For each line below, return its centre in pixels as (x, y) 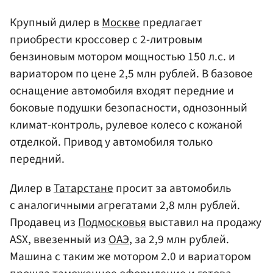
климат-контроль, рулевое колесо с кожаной (126, 125)
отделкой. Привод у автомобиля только (111, 142)
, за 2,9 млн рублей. (179, 239)
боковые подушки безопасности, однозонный (129, 108)
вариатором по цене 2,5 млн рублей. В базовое (131, 74)
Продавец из (44, 222)
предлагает (171, 23)
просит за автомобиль (172, 188)
